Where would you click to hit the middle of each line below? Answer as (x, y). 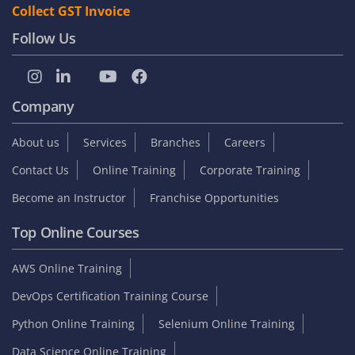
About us (36, 142)
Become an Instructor (69, 197)
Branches (176, 142)
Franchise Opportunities (214, 197)
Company (43, 106)
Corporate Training (250, 170)
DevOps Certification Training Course (110, 296)
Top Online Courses (76, 232)
